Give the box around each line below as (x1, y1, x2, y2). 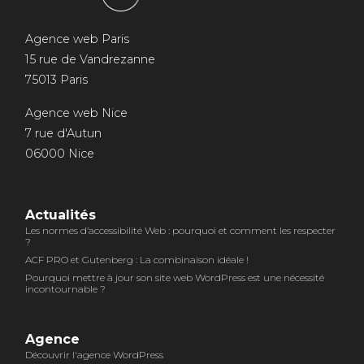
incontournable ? (24, 282, 106, 295)
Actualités (24, 206, 96, 223)
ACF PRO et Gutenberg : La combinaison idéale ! (24, 253, 249, 266)
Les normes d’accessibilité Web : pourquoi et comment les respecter (24, 223, 336, 236)
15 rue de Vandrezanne (24, 51, 155, 67)
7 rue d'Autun (24, 125, 102, 141)
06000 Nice (24, 145, 94, 161)
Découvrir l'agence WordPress (24, 348, 163, 361)
